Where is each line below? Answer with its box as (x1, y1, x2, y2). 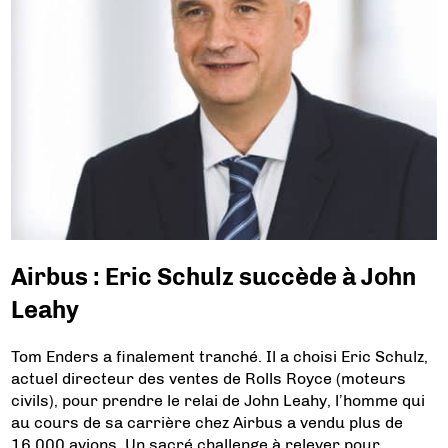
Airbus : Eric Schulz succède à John (11, 262, 417, 292)
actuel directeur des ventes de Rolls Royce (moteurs (11, 369, 407, 388)
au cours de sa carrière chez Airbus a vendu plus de (11, 413, 404, 432)
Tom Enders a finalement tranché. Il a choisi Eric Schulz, (11, 347, 429, 366)
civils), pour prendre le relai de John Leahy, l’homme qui (11, 391, 426, 410)
